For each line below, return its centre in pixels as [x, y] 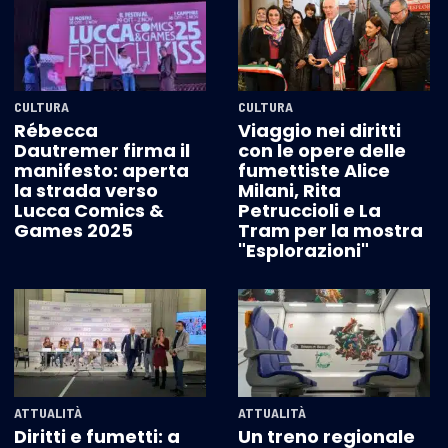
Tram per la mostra [330, 231]
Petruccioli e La [309, 211]
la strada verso [86, 191]
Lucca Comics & [89, 211]
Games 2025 [73, 231]
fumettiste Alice [314, 171]
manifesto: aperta [101, 171]
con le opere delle [322, 151]
